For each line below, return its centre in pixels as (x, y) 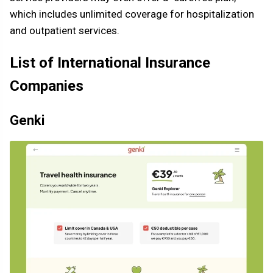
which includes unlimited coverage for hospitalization (132, 14)
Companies (47, 86)
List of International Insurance (110, 63)
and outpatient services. (65, 31)
